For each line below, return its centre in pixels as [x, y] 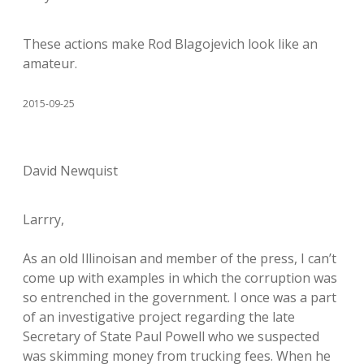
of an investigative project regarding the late [159, 317]
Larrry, [43, 219]
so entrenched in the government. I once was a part [180, 297]
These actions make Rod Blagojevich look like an [170, 44]
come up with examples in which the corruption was [180, 278]
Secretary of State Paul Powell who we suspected [171, 336]
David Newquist [70, 171]
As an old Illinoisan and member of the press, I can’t [180, 258]
